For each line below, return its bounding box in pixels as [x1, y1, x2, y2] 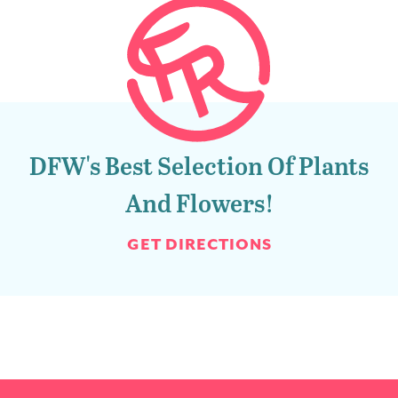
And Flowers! [124, 184, 274, 219]
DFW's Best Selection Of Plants [29, 147, 369, 182]
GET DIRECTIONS [126, 234, 272, 254]
